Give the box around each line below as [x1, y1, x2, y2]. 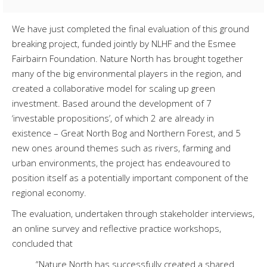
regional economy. [12, 186, 86, 198]
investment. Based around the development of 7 [12, 97, 212, 109]
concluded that [12, 237, 73, 249]
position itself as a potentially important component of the [12, 171, 249, 184]
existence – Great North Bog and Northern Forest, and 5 [12, 126, 241, 139]
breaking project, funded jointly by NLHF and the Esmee [12, 37, 236, 49]
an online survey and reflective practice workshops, [12, 222, 221, 234]
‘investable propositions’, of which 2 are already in [12, 111, 214, 124]
